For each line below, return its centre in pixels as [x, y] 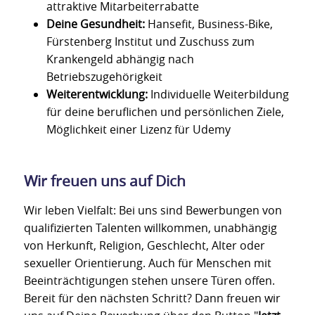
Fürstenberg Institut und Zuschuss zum [150, 42]
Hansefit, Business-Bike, [209, 24]
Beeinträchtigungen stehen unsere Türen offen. [151, 280]
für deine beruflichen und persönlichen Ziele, [165, 112]
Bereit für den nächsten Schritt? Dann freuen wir [152, 298]
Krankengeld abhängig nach [120, 59]
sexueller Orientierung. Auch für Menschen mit [148, 263]
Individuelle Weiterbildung [218, 95]
